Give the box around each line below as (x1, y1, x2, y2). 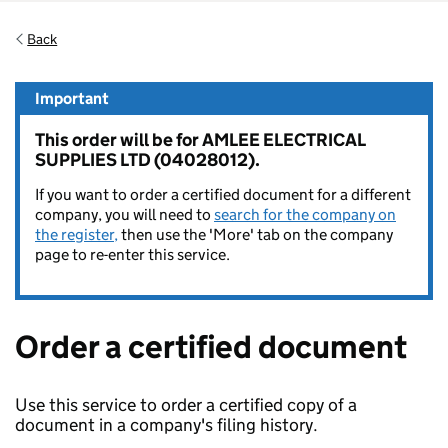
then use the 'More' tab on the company (118, 225, 393, 244)
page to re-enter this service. (35, 245, 230, 264)
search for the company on (214, 205, 396, 224)
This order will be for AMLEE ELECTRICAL (35, 129, 365, 151)
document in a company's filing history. (15, 414, 318, 436)
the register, (35, 225, 118, 244)
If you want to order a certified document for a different (35, 185, 411, 204)
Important (35, 89, 109, 108)
